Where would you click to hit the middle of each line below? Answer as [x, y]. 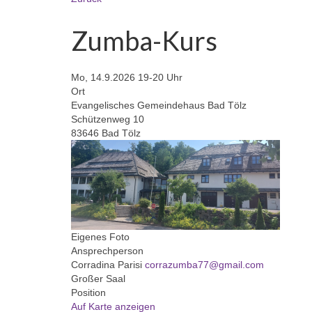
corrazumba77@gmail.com [204, 264]
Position [88, 292]
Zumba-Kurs [144, 40]
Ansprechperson [107, 250]
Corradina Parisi [108, 264]
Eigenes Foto [100, 236]
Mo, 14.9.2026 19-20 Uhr [127, 77]
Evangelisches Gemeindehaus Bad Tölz [159, 105]
